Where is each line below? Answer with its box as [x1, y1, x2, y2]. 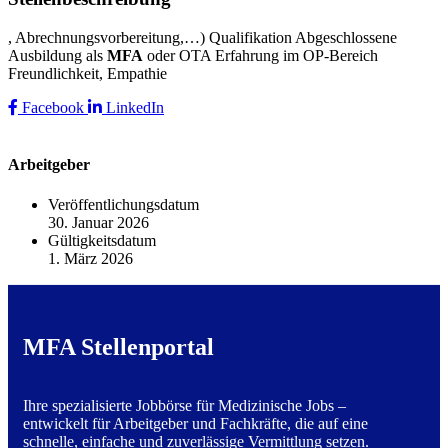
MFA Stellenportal [23, 334, 214, 361]
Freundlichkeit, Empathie [8, 64, 167, 82]
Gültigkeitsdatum [48, 231, 156, 249]
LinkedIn [102, 98, 164, 116]
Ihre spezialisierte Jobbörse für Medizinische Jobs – [23, 397, 346, 415]
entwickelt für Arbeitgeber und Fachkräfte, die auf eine [23, 415, 368, 433]
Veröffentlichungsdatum [48, 195, 199, 213]
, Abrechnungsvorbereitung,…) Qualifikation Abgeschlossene [8, 28, 397, 46]
